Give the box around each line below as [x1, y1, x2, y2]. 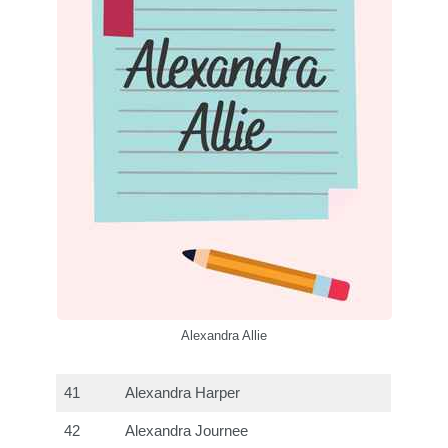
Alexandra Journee [125, 422, 249, 439]
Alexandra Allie [181, 328, 267, 344]
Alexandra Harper [125, 384, 241, 401]
